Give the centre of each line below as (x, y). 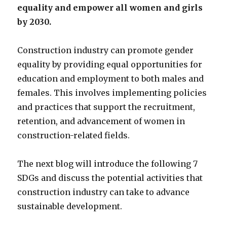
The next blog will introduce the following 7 (108, 164)
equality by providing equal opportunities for (110, 65)
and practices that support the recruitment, (106, 107)
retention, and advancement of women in (101, 121)
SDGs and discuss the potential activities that (110, 178)
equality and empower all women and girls (110, 8)
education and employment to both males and (111, 79)
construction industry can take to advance (104, 192)
